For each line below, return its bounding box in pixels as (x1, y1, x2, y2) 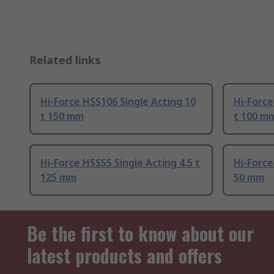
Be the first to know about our (27, 220, 254, 248)
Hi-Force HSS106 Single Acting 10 (40, 95, 196, 109)
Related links (29, 53, 101, 68)
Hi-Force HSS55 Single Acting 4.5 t (40, 156, 200, 170)
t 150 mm (40, 109, 84, 124)
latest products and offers (27, 242, 222, 270)
